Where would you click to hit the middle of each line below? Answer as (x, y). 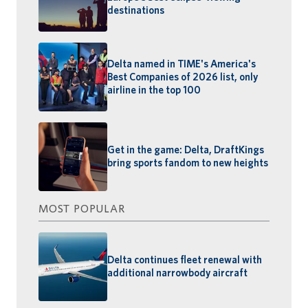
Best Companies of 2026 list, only (183, 77)
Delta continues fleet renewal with (185, 260)
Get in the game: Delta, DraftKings (186, 150)
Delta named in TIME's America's (181, 64)
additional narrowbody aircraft (177, 273)
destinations (136, 10)
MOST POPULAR (82, 209)
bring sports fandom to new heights (188, 163)
